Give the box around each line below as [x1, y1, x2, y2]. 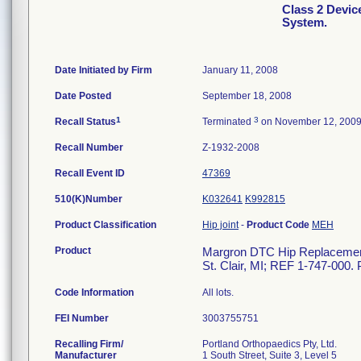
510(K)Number [55, 193, 122, 205]
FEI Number [55, 313, 109, 324]
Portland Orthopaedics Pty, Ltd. [202, 338, 337, 350]
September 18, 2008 [202, 90, 292, 102]
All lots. [202, 287, 234, 298]
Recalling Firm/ [55, 338, 123, 350]
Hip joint [202, 219, 239, 230]
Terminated [202, 116, 254, 127]
